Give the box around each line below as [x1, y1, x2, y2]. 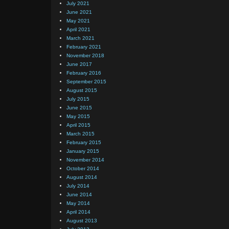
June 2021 [66, 9, 92, 15]
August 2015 [66, 87, 97, 94]
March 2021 [66, 35, 95, 41]
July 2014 [66, 183, 89, 189]
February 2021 [66, 44, 101, 50]
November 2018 [66, 53, 104, 59]
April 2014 [66, 209, 90, 215]
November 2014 [66, 157, 104, 163]
